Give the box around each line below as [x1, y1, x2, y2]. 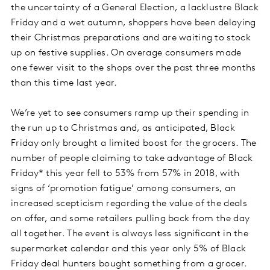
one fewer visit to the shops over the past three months [11, 63, 256, 74]
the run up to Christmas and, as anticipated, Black [11, 124, 235, 134]
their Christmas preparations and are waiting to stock [11, 33, 251, 43]
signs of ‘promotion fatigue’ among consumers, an [11, 184, 236, 194]
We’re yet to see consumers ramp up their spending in [11, 108, 250, 119]
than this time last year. [11, 78, 118, 89]
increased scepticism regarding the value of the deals [11, 199, 247, 209]
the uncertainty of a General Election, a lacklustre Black [11, 3, 259, 13]
